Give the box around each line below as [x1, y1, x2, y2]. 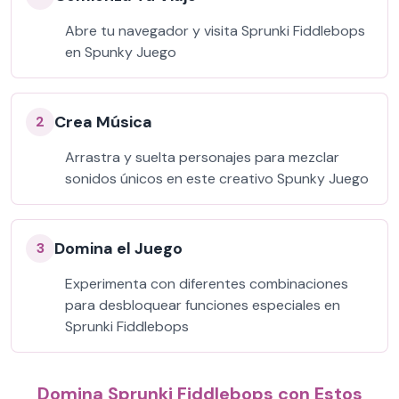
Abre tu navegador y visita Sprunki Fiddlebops [65, 21, 365, 40]
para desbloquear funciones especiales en [65, 296, 340, 314]
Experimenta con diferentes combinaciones [65, 274, 348, 293]
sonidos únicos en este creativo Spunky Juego [65, 169, 369, 188]
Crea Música [54, 111, 152, 133]
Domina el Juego [54, 238, 183, 259]
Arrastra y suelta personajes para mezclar [65, 148, 339, 167]
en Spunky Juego [65, 43, 176, 61]
